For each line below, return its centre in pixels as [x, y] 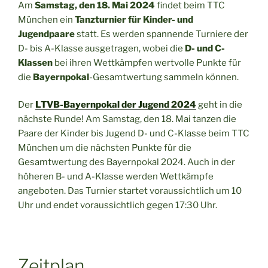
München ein [46, 19]
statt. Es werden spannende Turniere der [162, 34]
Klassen [35, 63]
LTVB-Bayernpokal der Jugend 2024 [116, 105]
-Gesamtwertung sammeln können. [165, 77]
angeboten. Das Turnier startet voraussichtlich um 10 [130, 191]
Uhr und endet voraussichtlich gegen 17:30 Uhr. [118, 205]
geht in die [219, 105]
